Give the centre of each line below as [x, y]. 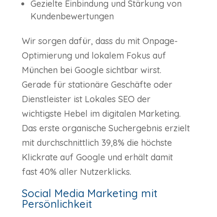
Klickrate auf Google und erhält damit [97, 157]
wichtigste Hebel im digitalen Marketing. [101, 114]
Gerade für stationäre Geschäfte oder [97, 85]
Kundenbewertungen [72, 16]
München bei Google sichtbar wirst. [91, 70]
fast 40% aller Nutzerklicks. [76, 172]
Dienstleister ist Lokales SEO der [86, 99]
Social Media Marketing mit [89, 194]
